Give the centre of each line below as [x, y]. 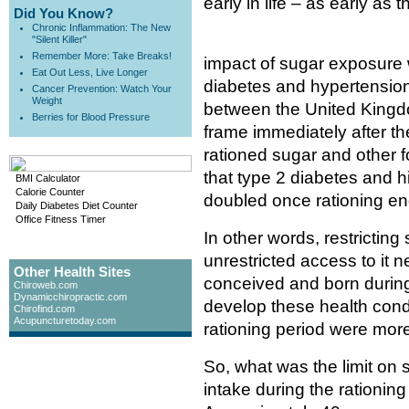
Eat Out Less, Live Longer [90, 72]
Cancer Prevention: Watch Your [102, 89]
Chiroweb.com [46, 285]
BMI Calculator [48, 178]
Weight [47, 100]
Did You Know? [63, 13]
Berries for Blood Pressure [91, 117]
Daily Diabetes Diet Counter [77, 205]
